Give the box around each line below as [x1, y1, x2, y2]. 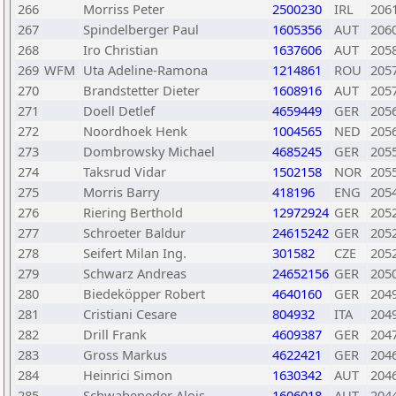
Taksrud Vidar [83, 163, 166, 180]
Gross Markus [83, 346, 167, 363]
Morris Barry [83, 183, 159, 201]
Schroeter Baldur [83, 224, 186, 241]
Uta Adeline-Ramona [83, 61, 208, 79]
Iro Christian [83, 41, 158, 58]
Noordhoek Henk [83, 122, 187, 140]
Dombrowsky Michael [83, 142, 215, 160]
